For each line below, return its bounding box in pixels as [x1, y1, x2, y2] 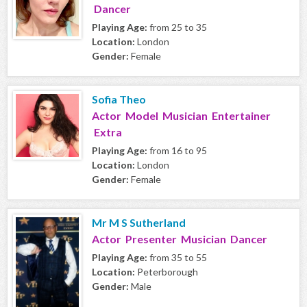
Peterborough [135, 266, 198, 278]
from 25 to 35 [147, 21, 207, 34]
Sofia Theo [92, 93, 146, 106]
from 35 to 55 [147, 251, 207, 264]
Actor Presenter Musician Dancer [92, 232, 267, 246]
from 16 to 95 [147, 145, 207, 157]
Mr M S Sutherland [92, 216, 186, 230]
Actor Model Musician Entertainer [92, 109, 271, 123]
